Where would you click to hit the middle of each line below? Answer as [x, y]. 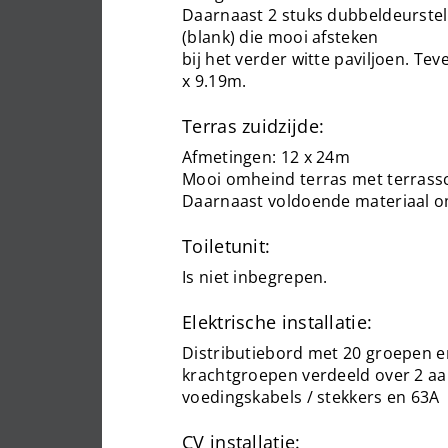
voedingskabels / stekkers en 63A [311, 397]
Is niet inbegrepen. [255, 277]
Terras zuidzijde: [253, 126]
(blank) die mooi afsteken [280, 37]
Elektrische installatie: [277, 322]
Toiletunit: [226, 246]
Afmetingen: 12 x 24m [266, 157]
